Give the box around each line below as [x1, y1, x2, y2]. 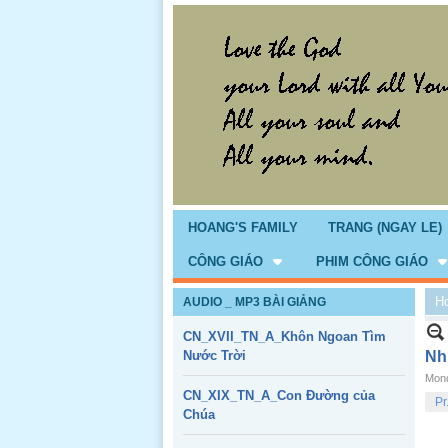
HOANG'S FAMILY [188, 220, 298, 235]
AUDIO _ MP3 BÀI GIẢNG [183, 295, 326, 309]
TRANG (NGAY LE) [328, 220, 442, 235]
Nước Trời [183, 348, 246, 363]
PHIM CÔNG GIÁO [316, 254, 428, 269]
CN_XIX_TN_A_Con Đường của [183, 388, 375, 403]
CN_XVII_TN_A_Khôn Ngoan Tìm [183, 329, 386, 344]
